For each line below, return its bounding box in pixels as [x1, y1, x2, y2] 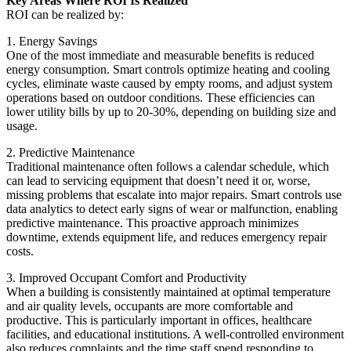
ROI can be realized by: [6, 8, 124, 22]
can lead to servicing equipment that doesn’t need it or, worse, [6, 174, 310, 188]
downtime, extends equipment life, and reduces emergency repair [6, 230, 327, 244]
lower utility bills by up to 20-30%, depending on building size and [6, 105, 336, 119]
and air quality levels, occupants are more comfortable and [6, 299, 293, 313]
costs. [6, 244, 34, 259]
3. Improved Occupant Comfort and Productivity [6, 271, 247, 285]
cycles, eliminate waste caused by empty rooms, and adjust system [6, 77, 332, 91]
